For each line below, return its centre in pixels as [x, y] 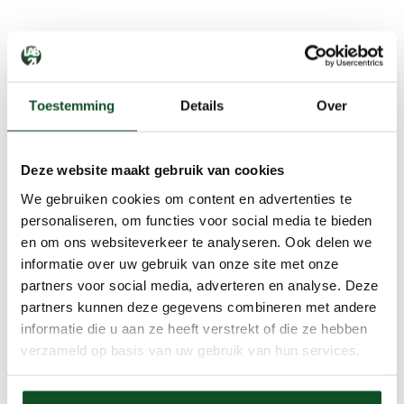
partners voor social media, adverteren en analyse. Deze [200, 285]
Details [202, 106]
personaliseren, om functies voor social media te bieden [197, 220]
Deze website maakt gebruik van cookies [153, 170]
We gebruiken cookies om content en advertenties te [186, 198]
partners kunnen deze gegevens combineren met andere [199, 306]
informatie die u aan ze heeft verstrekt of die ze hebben [194, 328]
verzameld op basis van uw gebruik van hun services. [191, 349]
